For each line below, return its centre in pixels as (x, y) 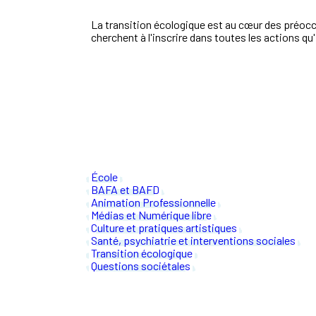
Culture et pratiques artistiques (164, 228)
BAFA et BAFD (125, 190)
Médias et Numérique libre (151, 215)
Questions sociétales (141, 266)
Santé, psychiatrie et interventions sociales (193, 241)
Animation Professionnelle (153, 202)
